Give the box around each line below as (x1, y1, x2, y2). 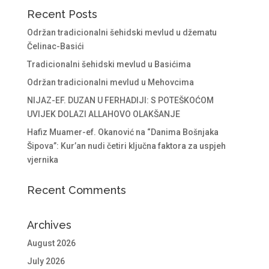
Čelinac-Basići (26, 41, 84, 51)
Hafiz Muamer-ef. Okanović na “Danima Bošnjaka (26, 127, 219, 137)
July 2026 (26, 256, 65, 266)
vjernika (26, 154, 58, 165)
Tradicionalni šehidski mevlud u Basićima (26, 59, 191, 69)
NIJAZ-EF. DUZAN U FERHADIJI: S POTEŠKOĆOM (26, 95, 214, 105)
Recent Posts (26, 7, 97, 20)
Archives (26, 218, 71, 231)
